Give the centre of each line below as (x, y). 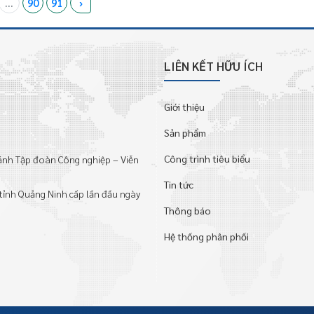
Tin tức (179, 184)
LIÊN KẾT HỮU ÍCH (213, 66)
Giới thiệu (184, 107)
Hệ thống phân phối (206, 236)
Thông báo (187, 210)
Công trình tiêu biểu (207, 158)
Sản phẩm (185, 132)
